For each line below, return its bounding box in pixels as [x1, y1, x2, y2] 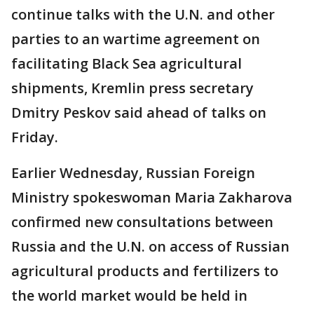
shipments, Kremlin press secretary [11, 78, 254, 97]
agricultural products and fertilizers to [11, 261, 278, 280]
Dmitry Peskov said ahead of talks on [11, 102, 266, 122]
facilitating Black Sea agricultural [11, 53, 242, 73]
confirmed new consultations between [11, 212, 273, 231]
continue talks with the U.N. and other [11, 4, 275, 24]
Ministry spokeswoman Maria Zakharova [11, 187, 292, 207]
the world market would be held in [11, 285, 247, 305]
